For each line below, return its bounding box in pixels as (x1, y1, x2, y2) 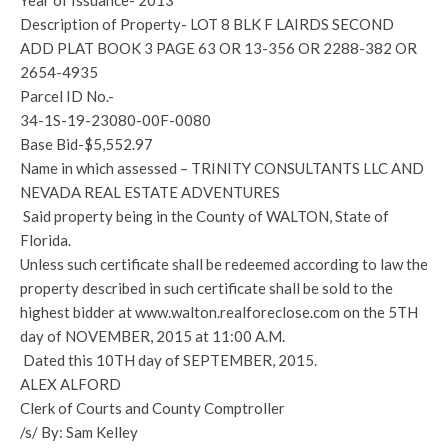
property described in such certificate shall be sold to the (20, 279, 393, 297)
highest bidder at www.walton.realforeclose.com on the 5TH (20, 303, 418, 321)
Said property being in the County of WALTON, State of (20, 207, 389, 225)
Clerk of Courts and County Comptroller (20, 399, 285, 417)
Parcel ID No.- (20, 87, 114, 105)
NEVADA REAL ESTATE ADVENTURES (20, 183, 280, 201)
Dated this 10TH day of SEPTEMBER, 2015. (20, 351, 317, 369)
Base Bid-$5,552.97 (20, 135, 153, 153)
